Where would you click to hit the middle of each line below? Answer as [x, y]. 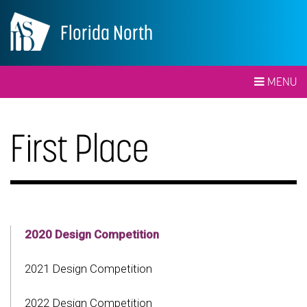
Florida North [107, 33]
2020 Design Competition [92, 234]
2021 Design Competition [88, 269]
